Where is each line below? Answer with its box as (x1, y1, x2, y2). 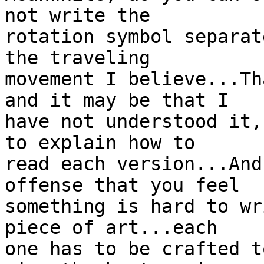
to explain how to (5, 132, 195, 154)
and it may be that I (5, 90, 229, 111)
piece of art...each (5, 217, 217, 239)
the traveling (5, 47, 150, 69)
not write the (5, 5, 150, 27)
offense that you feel (5, 174, 240, 196)
